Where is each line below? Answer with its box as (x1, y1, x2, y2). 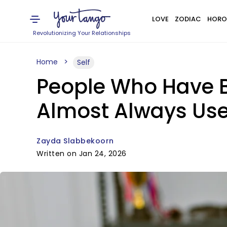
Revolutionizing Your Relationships (33, 29, 131, 37)
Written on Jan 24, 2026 (36, 148, 127, 159)
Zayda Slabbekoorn (36, 136, 114, 146)
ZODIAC (174, 14, 201, 24)
